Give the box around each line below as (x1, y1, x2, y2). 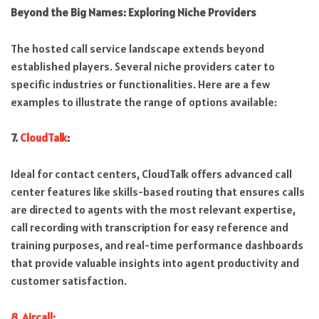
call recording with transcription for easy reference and (11, 220, 288, 235)
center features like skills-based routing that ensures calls (11, 184, 305, 199)
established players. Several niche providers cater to (11, 58, 275, 73)
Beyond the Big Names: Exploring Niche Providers (11, 5, 256, 20)
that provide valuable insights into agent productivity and (11, 256, 299, 271)
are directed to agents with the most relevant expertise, (11, 202, 296, 217)
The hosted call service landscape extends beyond (11, 41, 264, 56)
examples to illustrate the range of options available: (11, 94, 277, 109)
